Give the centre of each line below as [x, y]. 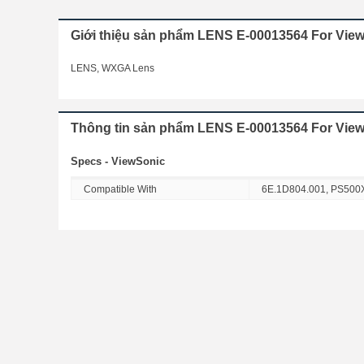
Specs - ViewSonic [118, 161]
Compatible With [120, 189]
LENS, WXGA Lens [113, 68]
